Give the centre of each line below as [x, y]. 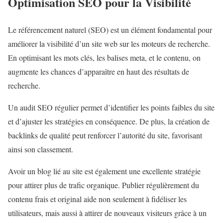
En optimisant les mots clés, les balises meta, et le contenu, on [104, 57]
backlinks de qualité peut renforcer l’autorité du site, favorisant [105, 135]
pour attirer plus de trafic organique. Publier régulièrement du [104, 185]
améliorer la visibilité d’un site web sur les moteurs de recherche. [109, 43]
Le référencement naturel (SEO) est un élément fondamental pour [110, 29]
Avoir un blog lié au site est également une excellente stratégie [104, 171]
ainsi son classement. [41, 149]
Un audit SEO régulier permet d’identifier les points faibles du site [111, 107]
